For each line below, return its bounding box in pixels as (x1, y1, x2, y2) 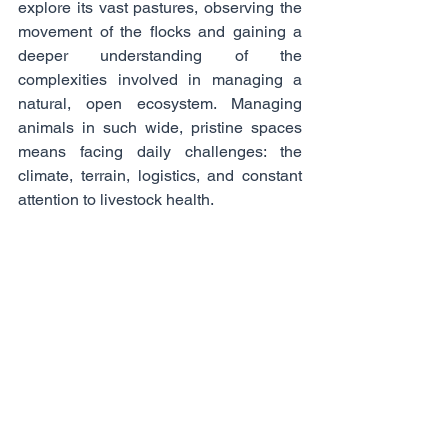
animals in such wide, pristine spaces (18, 117, 302, 137)
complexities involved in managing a (18, 69, 302, 89)
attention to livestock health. (18, 189, 214, 209)
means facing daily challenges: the (18, 141, 302, 161)
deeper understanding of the (18, 45, 302, 65)
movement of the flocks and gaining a (18, 21, 302, 41)
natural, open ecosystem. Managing (18, 93, 302, 113)
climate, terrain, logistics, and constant (18, 165, 302, 185)
